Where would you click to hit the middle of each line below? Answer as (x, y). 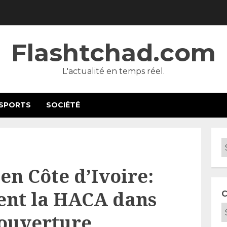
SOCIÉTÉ (63, 105)
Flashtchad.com (113, 53)
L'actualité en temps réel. (113, 71)
